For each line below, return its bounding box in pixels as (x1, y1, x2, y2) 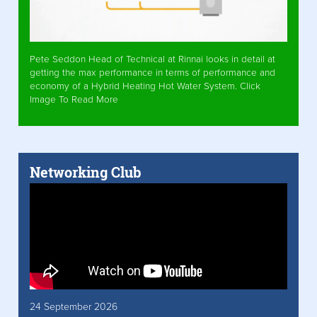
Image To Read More (30, 94, 118, 106)
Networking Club (30, 163, 142, 182)
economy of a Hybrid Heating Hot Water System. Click (30, 81, 260, 93)
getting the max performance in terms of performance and (30, 67, 275, 79)
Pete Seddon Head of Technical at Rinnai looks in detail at (30, 54, 275, 66)
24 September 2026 (30, 301, 117, 313)
